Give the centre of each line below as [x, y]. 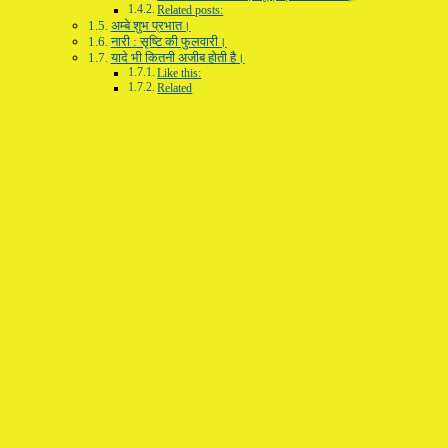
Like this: [179, 73]
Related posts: [190, 10]
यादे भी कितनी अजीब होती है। [177, 57]
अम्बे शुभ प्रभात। [150, 25]
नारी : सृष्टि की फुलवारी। [168, 41]
